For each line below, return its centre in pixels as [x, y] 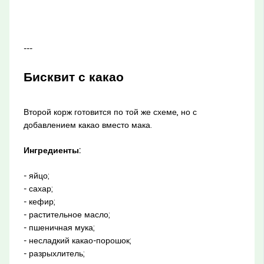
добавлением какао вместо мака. [88, 125]
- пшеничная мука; [59, 227]
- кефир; [39, 201]
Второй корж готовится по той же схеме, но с [110, 112]
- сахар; [38, 188]
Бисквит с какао [73, 77]
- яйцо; [36, 175]
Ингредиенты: [52, 150]
